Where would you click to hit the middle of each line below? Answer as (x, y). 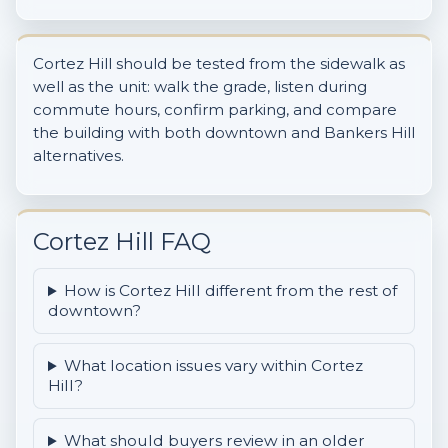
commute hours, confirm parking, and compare (215, 110)
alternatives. (78, 156)
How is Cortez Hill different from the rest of (231, 291)
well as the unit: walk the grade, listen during (200, 87)
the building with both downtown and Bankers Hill (224, 133)
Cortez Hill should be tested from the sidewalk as (219, 64)
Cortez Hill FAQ (122, 242)
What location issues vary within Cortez (214, 366)
